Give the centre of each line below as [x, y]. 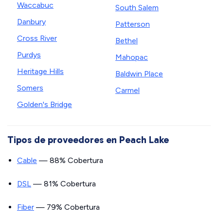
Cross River [37, 38]
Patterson [133, 24]
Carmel [127, 90]
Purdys [29, 55]
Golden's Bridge [45, 104]
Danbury [31, 22]
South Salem [137, 8]
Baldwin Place [139, 74]
